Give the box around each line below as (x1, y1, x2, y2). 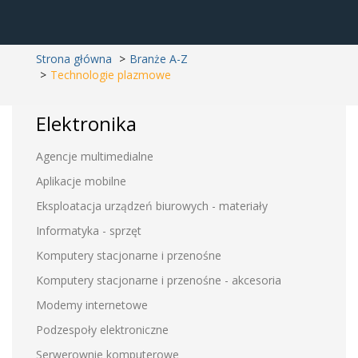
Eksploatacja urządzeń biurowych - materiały (36, 198, 268, 213)
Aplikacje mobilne (36, 173, 126, 189)
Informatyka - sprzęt (36, 223, 141, 238)
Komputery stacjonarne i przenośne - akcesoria (36, 272, 281, 288)
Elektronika (36, 110, 137, 137)
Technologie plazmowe (50, 67, 171, 82)
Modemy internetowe (36, 297, 148, 312)
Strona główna (36, 51, 112, 66)
